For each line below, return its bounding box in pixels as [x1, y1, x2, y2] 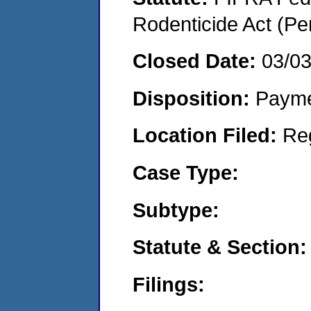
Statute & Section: [133, 235, 307, 259]
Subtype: [133, 198, 219, 221]
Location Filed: [133, 124, 283, 147]
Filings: [133, 272, 205, 296]
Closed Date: [133, 49, 262, 73]
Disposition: [133, 86, 255, 110]
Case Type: [133, 160, 239, 184]
